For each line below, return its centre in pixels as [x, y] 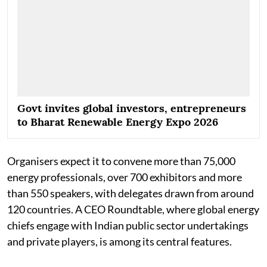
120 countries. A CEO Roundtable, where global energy [133, 209]
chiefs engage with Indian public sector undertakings [128, 225]
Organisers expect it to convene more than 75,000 [121, 161]
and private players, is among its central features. [119, 241]
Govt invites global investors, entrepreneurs [132, 108]
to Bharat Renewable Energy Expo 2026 [118, 122]
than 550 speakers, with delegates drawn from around [131, 193]
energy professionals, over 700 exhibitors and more [125, 177]
